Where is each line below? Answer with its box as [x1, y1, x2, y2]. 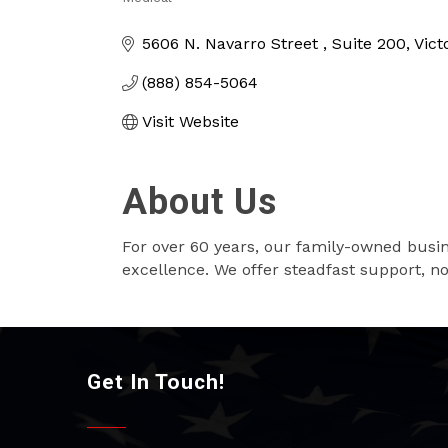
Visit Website [142, 112, 239, 131]
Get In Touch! [87, 370, 225, 394]
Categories [121, 3, 237, 27]
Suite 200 [332, 34, 406, 53]
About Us [122, 181, 277, 223]
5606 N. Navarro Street [142, 34, 323, 53]
